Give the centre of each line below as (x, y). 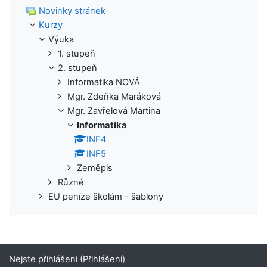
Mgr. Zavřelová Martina (114, 111)
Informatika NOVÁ (104, 82)
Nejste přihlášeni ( (46, 259)
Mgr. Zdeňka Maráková (114, 96)
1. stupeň (77, 53)
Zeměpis (95, 168)
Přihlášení (103, 259)
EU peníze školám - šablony (106, 196)
